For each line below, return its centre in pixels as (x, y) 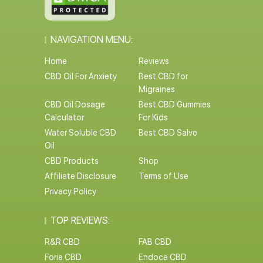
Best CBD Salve (168, 133)
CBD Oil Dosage (75, 104)
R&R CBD (62, 242)
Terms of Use (163, 176)
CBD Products (71, 161)
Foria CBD (63, 257)
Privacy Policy (70, 191)
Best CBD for (163, 76)
